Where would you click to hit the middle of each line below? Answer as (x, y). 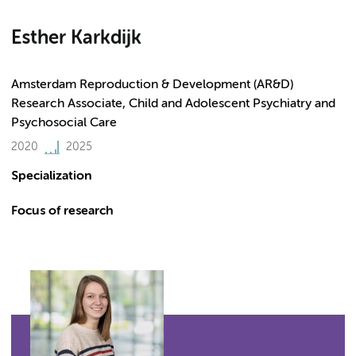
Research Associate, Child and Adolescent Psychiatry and (173, 104)
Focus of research (62, 211)
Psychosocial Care (64, 123)
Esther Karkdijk (76, 38)
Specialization (52, 176)
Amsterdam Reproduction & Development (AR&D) (152, 85)
